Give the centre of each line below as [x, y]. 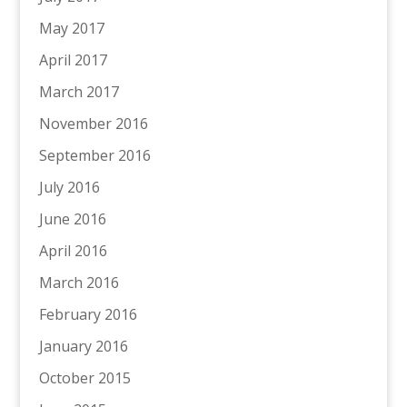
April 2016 [73, 250]
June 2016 [72, 218]
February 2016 [88, 314]
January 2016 [83, 346]
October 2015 [84, 377]
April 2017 [73, 60]
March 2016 [79, 282]
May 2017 [71, 28]
